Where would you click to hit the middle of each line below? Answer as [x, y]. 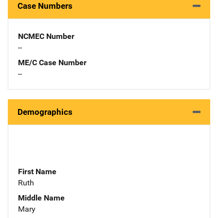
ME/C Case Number [52, 62]
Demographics [45, 112]
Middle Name [41, 198]
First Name [37, 171]
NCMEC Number [46, 36]
